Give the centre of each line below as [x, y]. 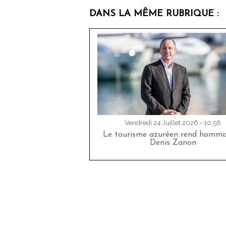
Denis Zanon [173, 143]
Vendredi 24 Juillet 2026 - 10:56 [173, 123]
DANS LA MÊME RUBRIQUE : [154, 14]
